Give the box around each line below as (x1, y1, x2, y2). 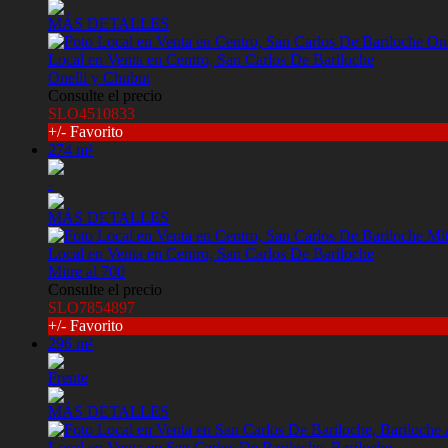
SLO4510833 (48, 105, 135, 123)
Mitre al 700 (48, 263, 125, 281)
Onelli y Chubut (48, 69, 150, 87)
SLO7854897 (48, 299, 135, 317)
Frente (48, 369, 88, 387)
